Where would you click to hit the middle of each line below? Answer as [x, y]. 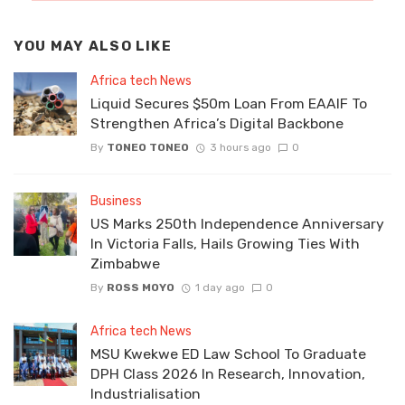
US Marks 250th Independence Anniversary [237, 223]
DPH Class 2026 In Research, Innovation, [228, 374]
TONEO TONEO [148, 147]
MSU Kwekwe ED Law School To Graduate [228, 354]
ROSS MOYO [141, 288]
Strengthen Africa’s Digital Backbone [217, 123]
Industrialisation [146, 394]
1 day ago [220, 288]
